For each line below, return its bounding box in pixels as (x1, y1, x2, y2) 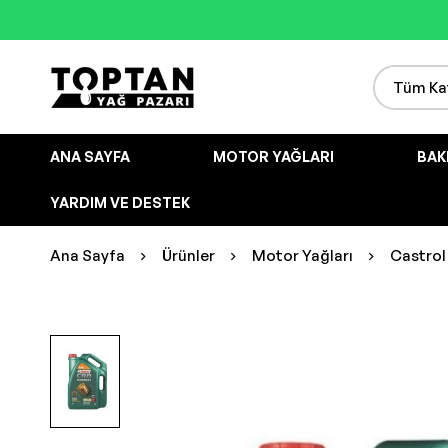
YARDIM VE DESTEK (50, 194, 190, 211)
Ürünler (162, 246, 215, 265)
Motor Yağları (252, 246, 353, 265)
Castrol (390, 246, 446, 265)
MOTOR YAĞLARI (213, 148, 334, 165)
